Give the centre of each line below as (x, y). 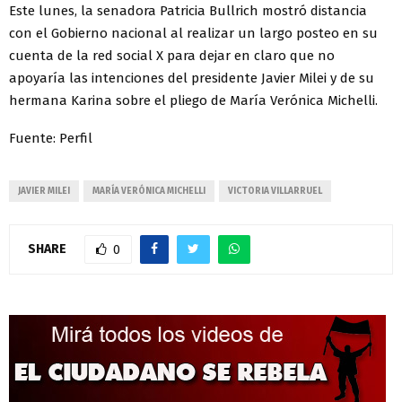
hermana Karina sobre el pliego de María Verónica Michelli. (193, 101)
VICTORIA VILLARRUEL (275, 192)
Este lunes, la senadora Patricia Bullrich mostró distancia (188, 11)
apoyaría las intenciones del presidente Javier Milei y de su (192, 79)
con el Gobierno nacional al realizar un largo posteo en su (193, 34)
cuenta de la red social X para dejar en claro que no (172, 56)
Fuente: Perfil (51, 139)
